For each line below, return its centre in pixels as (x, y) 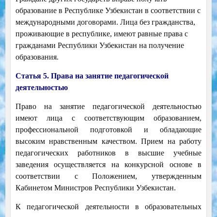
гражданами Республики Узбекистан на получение (100, 46)
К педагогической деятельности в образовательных (108, 207)
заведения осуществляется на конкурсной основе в (108, 165)
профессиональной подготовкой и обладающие (108, 130)
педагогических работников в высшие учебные (108, 153)
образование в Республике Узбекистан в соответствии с (108, 11)
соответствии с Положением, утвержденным (108, 176)
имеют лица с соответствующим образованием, (108, 118)
